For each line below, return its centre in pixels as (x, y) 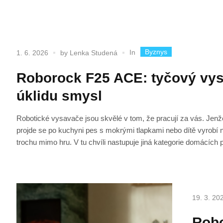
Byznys (156, 52)
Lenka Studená (94, 53)
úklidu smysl (59, 96)
